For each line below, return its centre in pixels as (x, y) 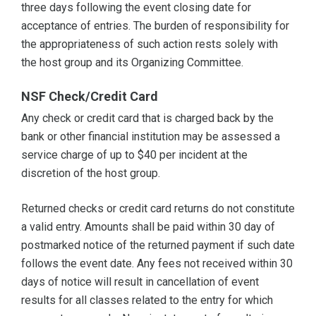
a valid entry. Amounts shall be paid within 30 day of (148, 227)
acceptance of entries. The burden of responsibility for (155, 26)
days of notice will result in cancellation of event (140, 282)
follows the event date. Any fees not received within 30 (157, 264)
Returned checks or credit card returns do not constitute (158, 209)
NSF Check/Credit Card (90, 97)
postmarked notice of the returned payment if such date (158, 245)
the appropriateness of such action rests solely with (150, 44)
